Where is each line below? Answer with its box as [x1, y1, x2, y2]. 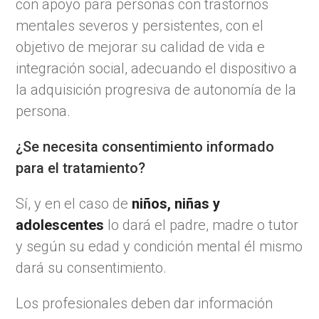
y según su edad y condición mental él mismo [16, 237, 303, 255]
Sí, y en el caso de [16, 194, 132, 212]
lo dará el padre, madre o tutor [104, 216, 299, 234]
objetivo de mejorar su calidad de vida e [16, 38, 266, 56]
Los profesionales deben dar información [16, 294, 273, 312]
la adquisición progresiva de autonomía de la [16, 80, 297, 98]
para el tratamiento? [16, 159, 146, 177]
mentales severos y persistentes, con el [16, 16, 264, 34]
